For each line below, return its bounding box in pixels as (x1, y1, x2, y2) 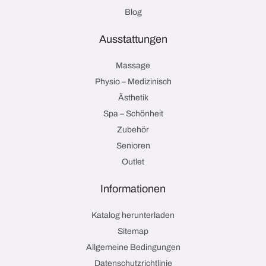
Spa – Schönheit (103, 109, 163, 118)
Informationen (100, 182, 166, 195)
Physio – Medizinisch (94, 77, 172, 86)
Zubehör (117, 125, 149, 134)
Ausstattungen (99, 33, 167, 45)
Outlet (122, 157, 144, 166)
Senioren (116, 141, 150, 150)
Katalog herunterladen (91, 210, 175, 220)
